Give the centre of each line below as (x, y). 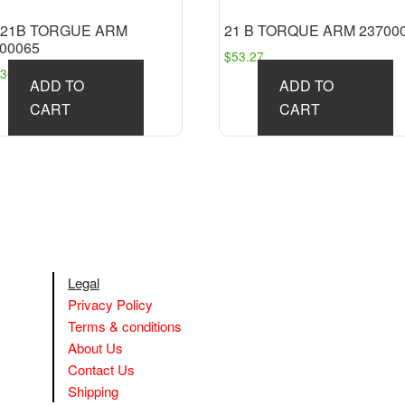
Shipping (93, 391)
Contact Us (101, 369)
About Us (95, 347)
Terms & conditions (125, 325)
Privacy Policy (110, 304)
